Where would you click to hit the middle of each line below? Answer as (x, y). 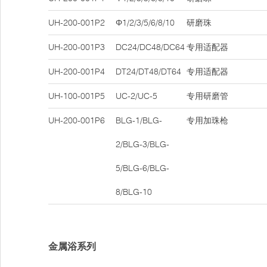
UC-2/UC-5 (136, 96)
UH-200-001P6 (77, 120)
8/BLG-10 (134, 192)
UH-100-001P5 (77, 96)
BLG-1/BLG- (139, 120)
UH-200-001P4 (77, 72)
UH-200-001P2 (77, 23)
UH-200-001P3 (77, 47)
